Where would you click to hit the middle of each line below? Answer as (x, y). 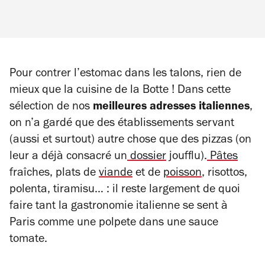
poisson (182, 174)
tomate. (28, 240)
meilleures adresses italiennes (171, 107)
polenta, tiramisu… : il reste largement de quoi (125, 190)
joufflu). (187, 157)
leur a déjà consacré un (68, 157)
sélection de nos (51, 107)
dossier (148, 157)
